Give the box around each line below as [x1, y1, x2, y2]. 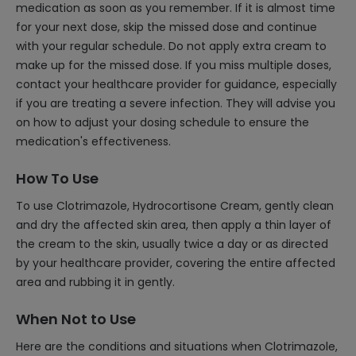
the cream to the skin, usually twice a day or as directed [16, 236, 328, 252]
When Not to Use [16, 309, 136, 329]
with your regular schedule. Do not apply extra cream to [16, 38, 327, 54]
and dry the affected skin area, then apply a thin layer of [16, 217, 331, 233]
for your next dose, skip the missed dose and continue [16, 19, 317, 35]
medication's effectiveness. [16, 133, 171, 149]
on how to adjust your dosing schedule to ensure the [16, 114, 309, 130]
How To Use [16, 168, 99, 188]
